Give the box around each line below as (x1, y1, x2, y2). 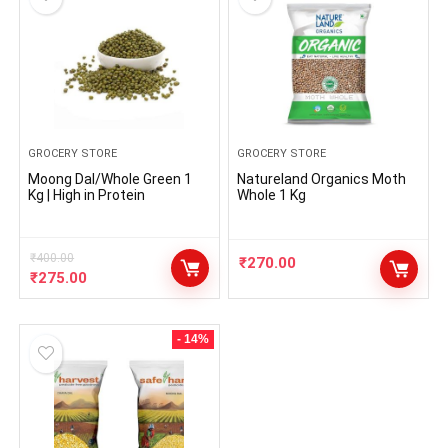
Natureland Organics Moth (237, 171, 407, 187)
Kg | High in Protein (28, 187, 146, 203)
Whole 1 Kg (237, 187, 307, 203)
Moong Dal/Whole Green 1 (28, 171, 193, 187)
